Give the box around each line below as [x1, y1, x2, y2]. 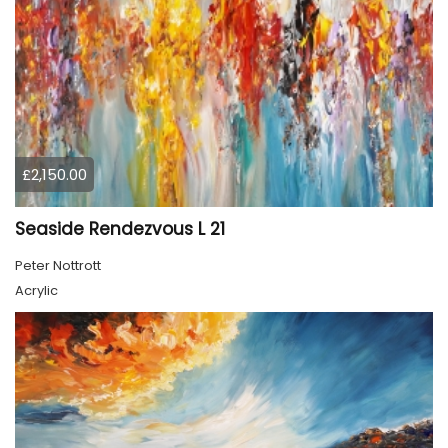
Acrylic [15, 281, 58, 301]
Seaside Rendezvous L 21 [15, 217, 225, 242]
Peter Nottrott [15, 256, 101, 276]
